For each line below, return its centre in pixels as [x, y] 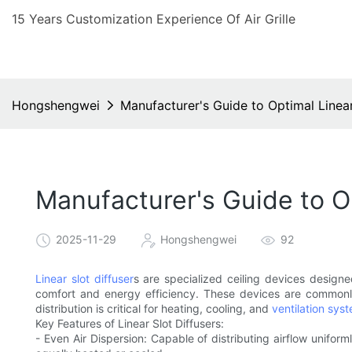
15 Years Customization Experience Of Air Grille [154, 19]
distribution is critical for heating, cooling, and [154, 309]
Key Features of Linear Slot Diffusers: [130, 324]
